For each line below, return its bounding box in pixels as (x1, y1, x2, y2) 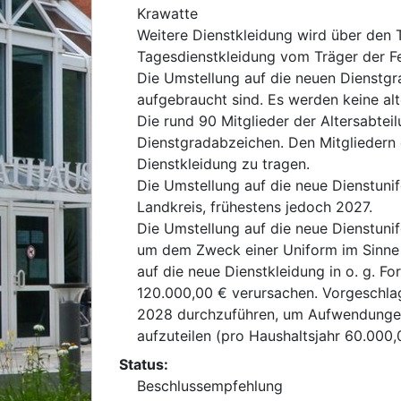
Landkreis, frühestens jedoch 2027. (137, 198, 372, 216)
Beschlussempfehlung (137, 377, 283, 395)
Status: (119, 355, 168, 373)
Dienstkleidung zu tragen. (137, 155, 310, 173)
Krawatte (137, 4, 198, 22)
